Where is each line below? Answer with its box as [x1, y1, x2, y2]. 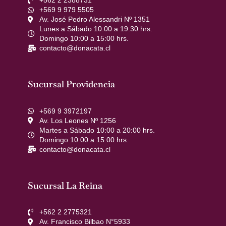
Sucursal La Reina [28, 179, 102, 191]
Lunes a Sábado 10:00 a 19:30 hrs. [39, 25, 152, 33]
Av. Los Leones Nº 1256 [39, 116, 116, 125]
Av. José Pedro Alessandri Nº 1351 [39, 15, 150, 24]
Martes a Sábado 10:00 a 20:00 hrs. [39, 126, 155, 134]
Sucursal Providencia [28, 78, 115, 90]
